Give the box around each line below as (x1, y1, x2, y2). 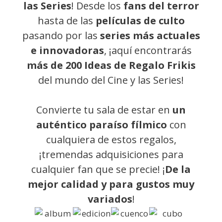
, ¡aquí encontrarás (104, 44, 192, 57)
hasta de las (37, 14, 96, 28)
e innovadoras (30, 44, 104, 57)
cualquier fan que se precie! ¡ (31, 163, 165, 176)
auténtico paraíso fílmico (36, 118, 169, 132)
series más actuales (100, 29, 200, 43)
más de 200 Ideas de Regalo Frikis (26, 58, 196, 72)
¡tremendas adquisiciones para (39, 148, 183, 162)
